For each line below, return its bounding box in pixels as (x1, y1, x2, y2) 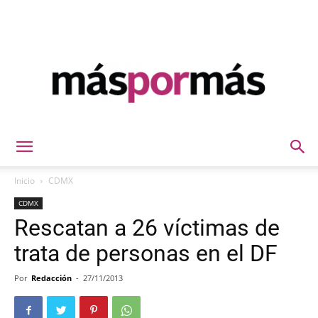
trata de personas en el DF (14, 240, 278, 267)
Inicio (14, 175, 35, 187)
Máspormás (158, 128, 212, 140)
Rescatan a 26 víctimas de (14, 214, 280, 241)
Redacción (31, 273, 72, 283)
